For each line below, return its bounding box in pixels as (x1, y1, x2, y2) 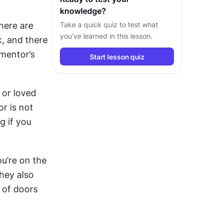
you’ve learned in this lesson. (60, 32, 153, 40)
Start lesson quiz (89, 52, 145, 61)
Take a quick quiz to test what (60, 20, 158, 29)
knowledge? (60, 6, 106, 16)
